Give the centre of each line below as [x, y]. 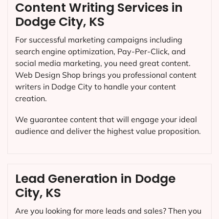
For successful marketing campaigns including [99, 39]
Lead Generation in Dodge [95, 179]
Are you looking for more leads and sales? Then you [108, 211]
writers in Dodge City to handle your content [96, 86]
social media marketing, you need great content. [103, 63]
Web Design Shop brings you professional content [106, 75]
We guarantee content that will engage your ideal [106, 119]
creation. [31, 98]
